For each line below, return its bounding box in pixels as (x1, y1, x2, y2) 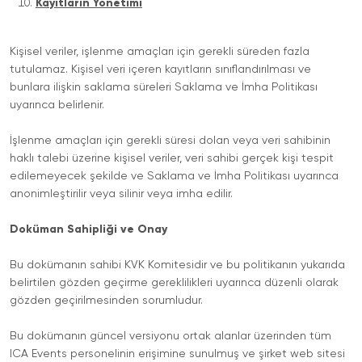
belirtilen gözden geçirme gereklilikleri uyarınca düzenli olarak (10, 277, 339, 288)
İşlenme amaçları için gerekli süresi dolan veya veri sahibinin (10, 135, 330, 146)
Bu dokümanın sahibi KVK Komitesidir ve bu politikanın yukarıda (10, 259, 345, 271)
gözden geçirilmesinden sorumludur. (10, 295, 203, 306)
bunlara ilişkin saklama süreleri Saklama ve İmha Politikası (10, 82, 318, 93)
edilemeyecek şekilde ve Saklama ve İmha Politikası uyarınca (10, 170, 339, 182)
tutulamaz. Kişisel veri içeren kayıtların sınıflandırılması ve (10, 64, 311, 75)
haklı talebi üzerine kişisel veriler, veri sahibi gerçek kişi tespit (10, 153, 334, 164)
